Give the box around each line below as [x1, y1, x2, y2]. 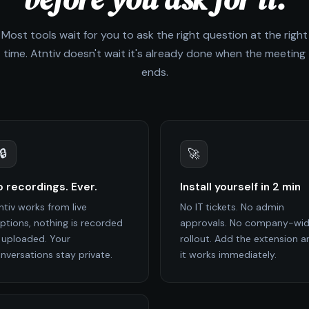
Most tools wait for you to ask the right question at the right [1, 27, 308, 42]
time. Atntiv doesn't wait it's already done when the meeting [3, 46, 306, 61]
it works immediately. [180, 248, 277, 261]
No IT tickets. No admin [180, 200, 284, 213]
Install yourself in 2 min [180, 179, 301, 194]
